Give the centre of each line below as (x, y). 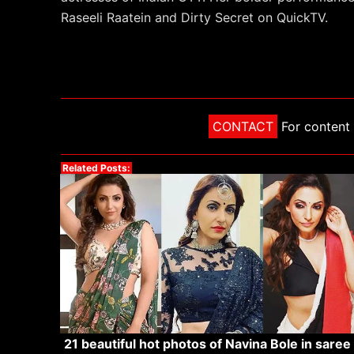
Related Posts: (96, 168)
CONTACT (243, 126)
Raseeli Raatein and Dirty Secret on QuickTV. (194, 17)
